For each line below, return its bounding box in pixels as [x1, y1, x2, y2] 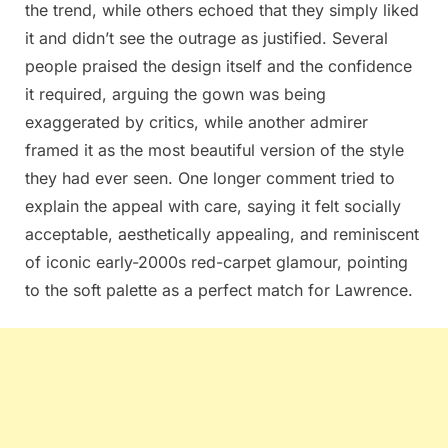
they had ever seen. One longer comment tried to [25, 167, 395, 188]
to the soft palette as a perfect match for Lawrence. [25, 279, 413, 300]
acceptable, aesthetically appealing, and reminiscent [25, 223, 419, 244]
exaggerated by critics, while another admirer [25, 111, 368, 132]
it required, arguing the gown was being [25, 83, 326, 104]
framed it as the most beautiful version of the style [25, 139, 404, 160]
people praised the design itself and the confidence [25, 55, 412, 76]
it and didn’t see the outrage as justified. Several [25, 27, 388, 48]
